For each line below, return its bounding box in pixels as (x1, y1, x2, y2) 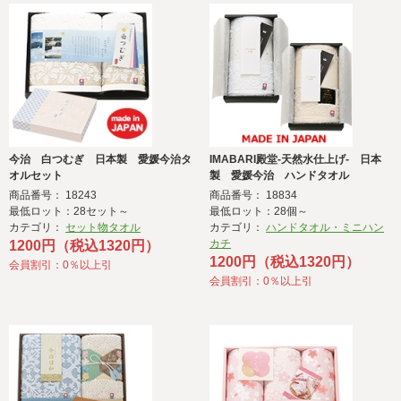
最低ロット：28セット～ (9, 205, 129, 218)
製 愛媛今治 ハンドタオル (209, 169, 349, 183)
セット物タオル (65, 221, 141, 235)
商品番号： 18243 (9, 189, 97, 202)
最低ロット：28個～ (209, 205, 308, 218)
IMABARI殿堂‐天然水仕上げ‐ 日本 (209, 153, 381, 166)
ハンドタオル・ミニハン (266, 221, 384, 235)
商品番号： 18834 (209, 189, 297, 202)
